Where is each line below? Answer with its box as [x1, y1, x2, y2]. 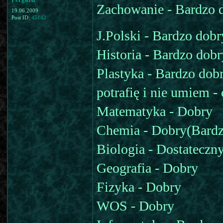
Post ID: [11, 15, 31, 20]
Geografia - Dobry [97, 160, 198, 176]
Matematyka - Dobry [97, 104, 213, 119]
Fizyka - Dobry [97, 179, 181, 195]
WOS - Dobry [97, 198, 174, 214]
